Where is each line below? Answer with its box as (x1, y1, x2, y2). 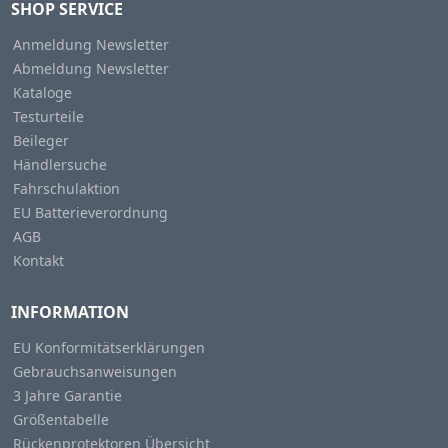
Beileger (12, 131, 69, 151)
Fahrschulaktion (12, 179, 120, 199)
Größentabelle (12, 410, 109, 430)
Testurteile (12, 107, 84, 127)
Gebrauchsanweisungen (12, 362, 177, 382)
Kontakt (12, 251, 64, 271)
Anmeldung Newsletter (12, 35, 169, 55)
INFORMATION (10, 301, 129, 324)
